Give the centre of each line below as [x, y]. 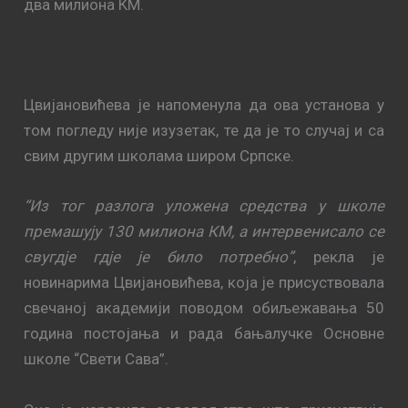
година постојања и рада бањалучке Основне [204, 334]
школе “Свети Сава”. [97, 359]
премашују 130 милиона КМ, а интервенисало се [204, 232]
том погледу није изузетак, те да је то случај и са [204, 131]
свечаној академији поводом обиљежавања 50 [204, 308]
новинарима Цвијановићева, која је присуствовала [204, 283]
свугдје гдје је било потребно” [159, 257]
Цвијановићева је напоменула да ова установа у [204, 105]
